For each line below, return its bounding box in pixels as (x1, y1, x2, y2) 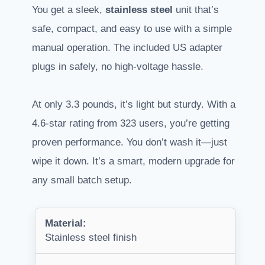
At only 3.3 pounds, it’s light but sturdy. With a (32, 99, 235, 111)
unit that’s (173, 4, 219, 16)
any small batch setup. (32, 174, 132, 186)
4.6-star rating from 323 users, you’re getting (32, 118, 230, 130)
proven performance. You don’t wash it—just (32, 137, 227, 148)
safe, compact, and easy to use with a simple (32, 23, 232, 35)
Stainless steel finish (45, 232, 137, 244)
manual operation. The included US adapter (32, 42, 222, 54)
